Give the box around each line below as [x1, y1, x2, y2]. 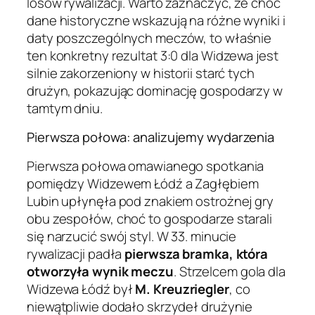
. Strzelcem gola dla [173, 262, 285, 281]
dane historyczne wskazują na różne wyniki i [27, 11, 285, 30]
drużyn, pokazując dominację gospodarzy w [27, 81, 283, 100]
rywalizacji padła [27, 244, 125, 263]
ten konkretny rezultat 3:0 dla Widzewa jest [27, 46, 278, 65]
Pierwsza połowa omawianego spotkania [27, 156, 264, 175]
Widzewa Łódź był [27, 279, 136, 298]
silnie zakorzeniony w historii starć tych [27, 63, 255, 82]
